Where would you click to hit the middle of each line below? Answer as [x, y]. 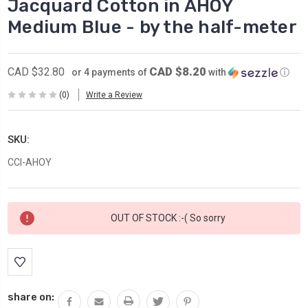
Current [28, 209]
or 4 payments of [110, 72]
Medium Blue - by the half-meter [152, 27]
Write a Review [114, 95]
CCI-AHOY [30, 162]
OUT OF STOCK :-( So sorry [168, 218]
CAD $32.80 [36, 71]
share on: [31, 297]
